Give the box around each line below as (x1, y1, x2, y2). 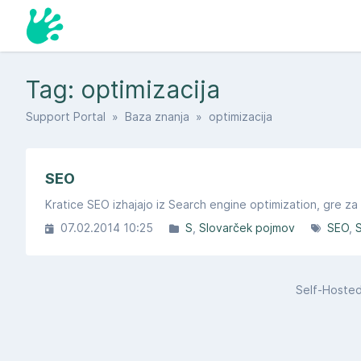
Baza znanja (125, 110, 189, 123)
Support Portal (26, 110, 106, 123)
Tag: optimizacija (26, 75, 220, 104)
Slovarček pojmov (199, 221, 295, 234)
